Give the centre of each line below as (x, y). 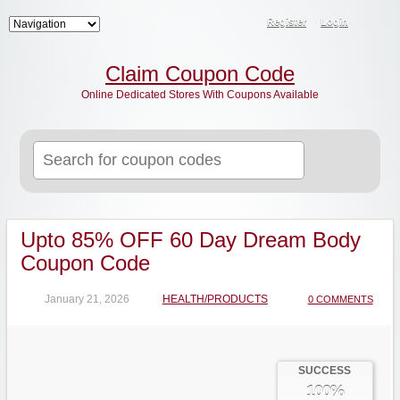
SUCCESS (325, 371)
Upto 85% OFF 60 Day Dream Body (190, 240)
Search (185, 149)
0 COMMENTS (340, 299)
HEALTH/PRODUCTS (215, 299)
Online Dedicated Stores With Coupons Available (200, 95)
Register (287, 21)
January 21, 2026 (87, 299)
